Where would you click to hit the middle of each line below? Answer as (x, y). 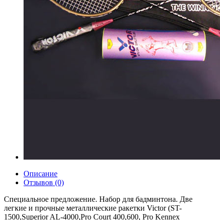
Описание (41, 174)
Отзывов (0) (44, 182)
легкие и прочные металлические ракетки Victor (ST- (93, 208)
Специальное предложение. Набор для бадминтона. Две (98, 199)
